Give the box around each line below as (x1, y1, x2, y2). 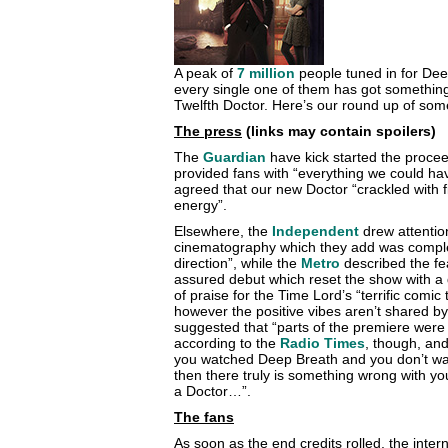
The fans (174, 409, 234, 425)
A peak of (174, 65, 237, 81)
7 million (237, 65, 295, 81)
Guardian (203, 149, 266, 165)
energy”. (174, 197, 227, 213)
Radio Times (280, 335, 365, 351)
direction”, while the (174, 255, 301, 271)
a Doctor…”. (174, 383, 251, 399)
